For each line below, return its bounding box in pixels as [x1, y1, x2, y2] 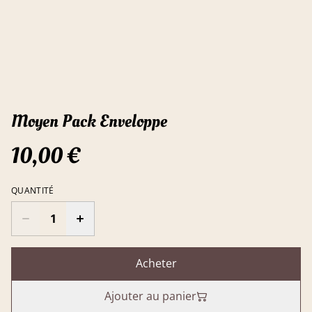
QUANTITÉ [11, 185, 54, 196]
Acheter [135, 256, 177, 271]
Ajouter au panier [104, 288, 196, 304]
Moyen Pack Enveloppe [11, 109, 167, 133]
